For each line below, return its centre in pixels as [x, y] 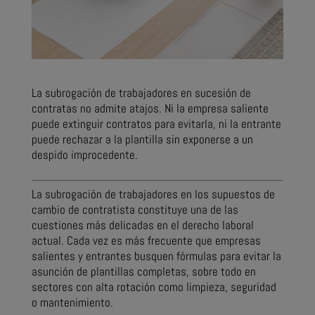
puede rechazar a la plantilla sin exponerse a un [142, 140]
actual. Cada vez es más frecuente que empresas [146, 241]
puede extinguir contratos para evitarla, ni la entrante [156, 124]
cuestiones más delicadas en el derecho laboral [142, 225]
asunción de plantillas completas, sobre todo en [143, 272]
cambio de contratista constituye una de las [135, 210]
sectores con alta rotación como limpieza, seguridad [154, 287]
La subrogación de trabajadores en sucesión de [141, 93]
